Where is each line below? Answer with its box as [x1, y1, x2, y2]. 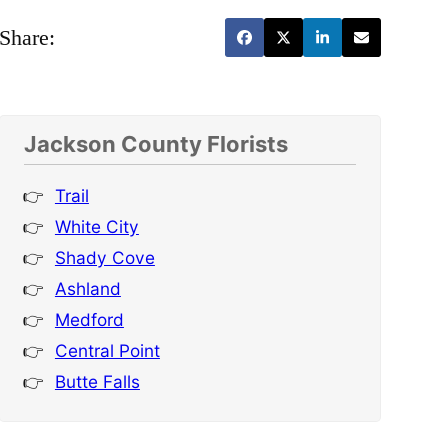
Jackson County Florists [23, 131, 288, 158]
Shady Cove [54, 247, 155, 269]
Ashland [54, 278, 121, 300]
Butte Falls [54, 371, 140, 393]
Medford [54, 309, 124, 331]
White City [54, 216, 139, 238]
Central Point [54, 340, 160, 362]
